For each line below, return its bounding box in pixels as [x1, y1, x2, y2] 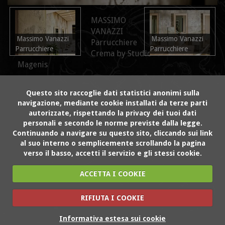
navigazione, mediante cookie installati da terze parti [18, 99, 207, 107]
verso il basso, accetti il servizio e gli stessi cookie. [23, 149, 202, 158]
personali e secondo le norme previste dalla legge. [23, 119, 202, 128]
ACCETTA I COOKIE [79, 170, 146, 178]
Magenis [18, 60, 48, 70]
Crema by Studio [91, 49, 152, 59]
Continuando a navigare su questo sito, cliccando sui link [13, 129, 212, 138]
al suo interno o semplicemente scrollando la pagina [20, 139, 205, 148]
